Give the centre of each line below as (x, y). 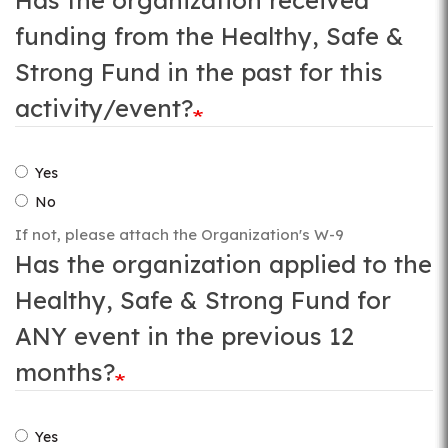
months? (65, 372)
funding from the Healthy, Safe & (209, 36)
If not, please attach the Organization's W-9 (179, 234)
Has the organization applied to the (223, 264)
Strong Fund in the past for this (199, 72)
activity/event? (104, 108)
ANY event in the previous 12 (184, 336)
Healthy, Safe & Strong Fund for (203, 300)
